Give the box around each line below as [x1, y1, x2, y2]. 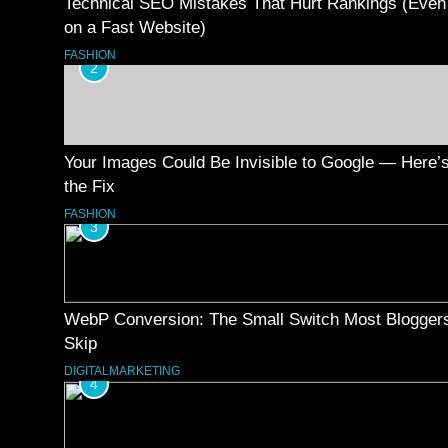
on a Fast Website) [64, 18, 206, 36]
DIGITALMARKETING [64, 364, 180, 379]
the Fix [64, 177, 115, 195]
